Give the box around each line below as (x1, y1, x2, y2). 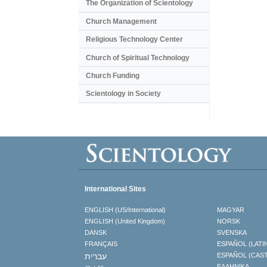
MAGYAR (216, 206, 244, 214)
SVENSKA (216, 229, 247, 237)
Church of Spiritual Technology (86, 53, 190, 62)
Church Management (86, 17, 157, 26)
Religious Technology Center (86, 35, 183, 44)
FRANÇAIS (85, 240, 117, 248)
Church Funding (86, 71, 139, 80)
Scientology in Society (86, 89, 161, 98)
